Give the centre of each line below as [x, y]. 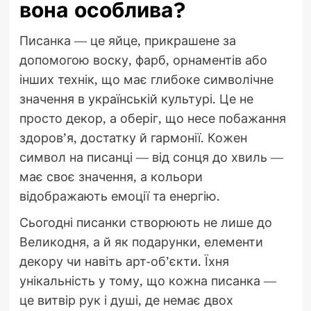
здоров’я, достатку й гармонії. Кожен [133, 138]
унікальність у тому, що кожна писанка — [148, 281]
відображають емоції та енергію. [119, 196]
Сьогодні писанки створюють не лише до [145, 222]
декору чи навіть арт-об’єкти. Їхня [124, 261]
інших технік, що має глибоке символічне [146, 79]
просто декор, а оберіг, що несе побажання [152, 118]
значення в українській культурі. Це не [136, 99]
